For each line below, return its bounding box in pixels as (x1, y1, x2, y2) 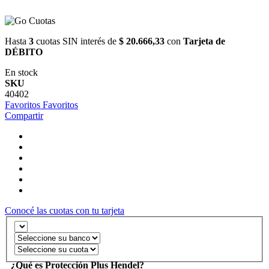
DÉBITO (5, 47, 43, 58)
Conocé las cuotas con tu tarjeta (5, 205, 124, 216)
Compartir (5, 110, 43, 121)
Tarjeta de (183, 36, 225, 47)
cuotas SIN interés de (34, 36, 119, 47)
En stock (5, 67, 38, 78)
